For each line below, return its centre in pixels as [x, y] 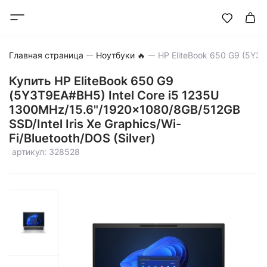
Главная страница [46, 55]
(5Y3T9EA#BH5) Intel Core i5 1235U [114, 95]
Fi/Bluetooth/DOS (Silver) [82, 138]
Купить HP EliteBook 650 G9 [91, 81]
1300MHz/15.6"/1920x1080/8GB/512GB [125, 110]
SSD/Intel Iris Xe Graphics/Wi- [95, 124]
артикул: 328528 [46, 152]
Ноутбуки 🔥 [121, 55]
